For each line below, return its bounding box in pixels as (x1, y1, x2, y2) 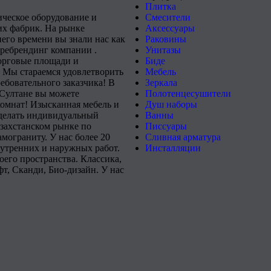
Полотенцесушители (145, 88, 231, 99)
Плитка (145, 1, 176, 11)
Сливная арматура (145, 132, 221, 142)
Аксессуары (145, 23, 195, 33)
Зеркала (145, 77, 177, 88)
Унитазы (145, 45, 181, 55)
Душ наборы (145, 99, 197, 109)
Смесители (145, 12, 191, 22)
